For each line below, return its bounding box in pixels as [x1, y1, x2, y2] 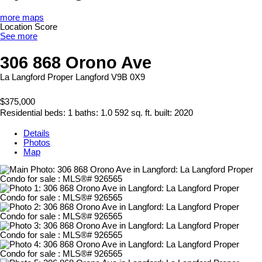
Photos [23, 137, 50, 147]
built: [154, 108, 174, 118]
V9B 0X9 [111, 72, 145, 82]
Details [23, 128, 50, 138]
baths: [75, 108, 101, 118]
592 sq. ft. [115, 108, 152, 118]
